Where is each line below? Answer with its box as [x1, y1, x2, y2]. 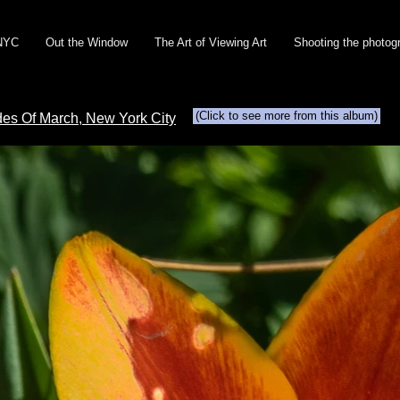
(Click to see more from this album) [196, 109, 378, 122]
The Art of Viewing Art [154, 36, 267, 49]
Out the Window [46, 36, 128, 49]
